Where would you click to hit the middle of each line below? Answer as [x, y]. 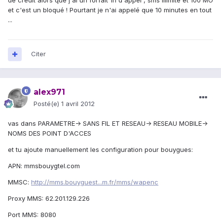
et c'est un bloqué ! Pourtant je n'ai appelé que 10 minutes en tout [110, 10]
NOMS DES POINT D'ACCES [50, 133]
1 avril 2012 [78, 104]
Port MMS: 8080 [32, 215]
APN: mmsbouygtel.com [44, 166]
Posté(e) [47, 104]
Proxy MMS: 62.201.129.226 [49, 199]
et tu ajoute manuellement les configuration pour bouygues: [100, 150]
